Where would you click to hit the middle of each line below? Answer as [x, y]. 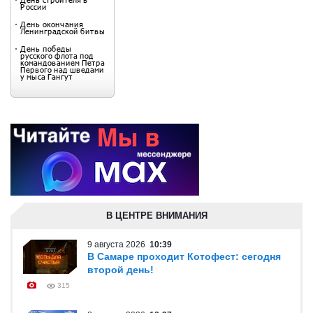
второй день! [121, 270]
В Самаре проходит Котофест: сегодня [184, 256]
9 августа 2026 [118, 245]
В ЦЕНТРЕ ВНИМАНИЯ [156, 216]
